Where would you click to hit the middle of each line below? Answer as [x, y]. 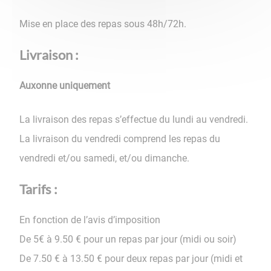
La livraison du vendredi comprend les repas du [120, 139]
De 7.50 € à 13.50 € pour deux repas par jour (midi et [131, 258]
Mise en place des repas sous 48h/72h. [103, 24]
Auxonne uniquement [65, 86]
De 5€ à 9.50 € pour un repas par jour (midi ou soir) [128, 239]
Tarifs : [40, 189]
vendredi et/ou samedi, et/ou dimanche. [104, 158]
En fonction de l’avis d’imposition [90, 220]
